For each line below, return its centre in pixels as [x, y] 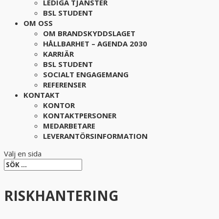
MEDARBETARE [69, 126]
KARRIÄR [58, 54]
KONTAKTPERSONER [80, 115]
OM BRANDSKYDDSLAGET [89, 33]
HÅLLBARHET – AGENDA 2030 [95, 44]
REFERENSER [65, 85]
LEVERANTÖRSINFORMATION [95, 136]
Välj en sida [23, 153]
